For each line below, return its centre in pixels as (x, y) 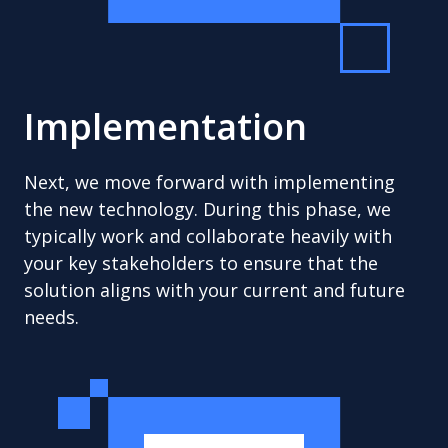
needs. (54, 317)
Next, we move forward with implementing (209, 182)
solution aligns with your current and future (214, 290)
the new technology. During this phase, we (207, 209)
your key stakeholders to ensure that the (201, 263)
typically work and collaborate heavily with (208, 236)
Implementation (165, 126)
